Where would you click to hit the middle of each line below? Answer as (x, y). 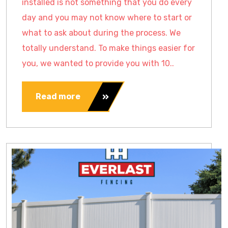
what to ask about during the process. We (101, 33)
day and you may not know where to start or (107, 18)
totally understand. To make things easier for (108, 48)
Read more (58, 96)
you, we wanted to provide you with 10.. (98, 63)
